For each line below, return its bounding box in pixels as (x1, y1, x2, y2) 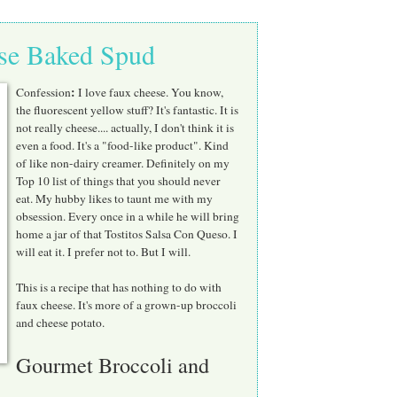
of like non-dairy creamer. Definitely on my (16, 154, 230, 171)
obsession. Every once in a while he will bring (16, 207, 239, 224)
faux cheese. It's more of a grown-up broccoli (16, 296, 237, 313)
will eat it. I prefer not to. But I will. (16, 243, 191, 260)
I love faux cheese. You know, (75, 83, 223, 100)
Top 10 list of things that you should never (16, 172, 221, 189)
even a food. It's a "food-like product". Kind (16, 136, 229, 153)
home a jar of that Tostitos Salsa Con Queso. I (16, 225, 237, 242)
